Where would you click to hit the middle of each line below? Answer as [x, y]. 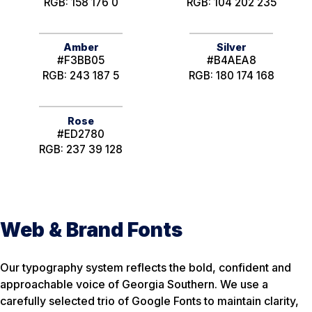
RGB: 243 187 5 [81, 76]
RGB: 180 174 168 [231, 76]
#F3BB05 [81, 61]
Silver [231, 47]
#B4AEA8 [231, 61]
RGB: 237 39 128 [81, 150]
